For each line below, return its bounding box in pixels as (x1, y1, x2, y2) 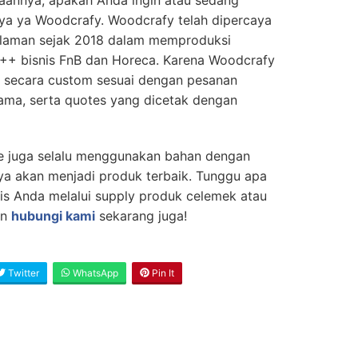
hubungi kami (11, 207, 95, 224)
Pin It (149, 266, 174, 279)
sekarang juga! (95, 207, 187, 224)
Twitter (6, 266, 39, 279)
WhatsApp (70, 266, 118, 279)
